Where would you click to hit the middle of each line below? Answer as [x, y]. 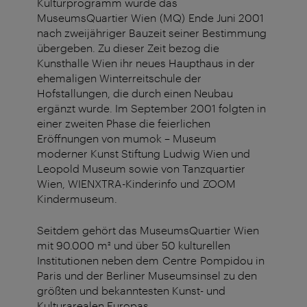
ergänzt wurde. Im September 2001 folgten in [151, 108]
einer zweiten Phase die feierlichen [124, 123]
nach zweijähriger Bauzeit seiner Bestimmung [152, 33]
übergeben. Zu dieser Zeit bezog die [128, 48]
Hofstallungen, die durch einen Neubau [135, 93]
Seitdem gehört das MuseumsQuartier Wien [148, 230]
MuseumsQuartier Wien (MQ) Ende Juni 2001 [150, 18]
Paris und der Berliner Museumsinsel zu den [147, 275]
